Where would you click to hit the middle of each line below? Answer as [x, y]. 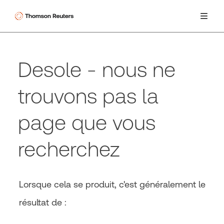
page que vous [87, 123]
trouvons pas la [88, 96]
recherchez [69, 149]
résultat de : [43, 202]
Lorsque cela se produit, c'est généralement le [112, 184]
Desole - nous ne [97, 70]
